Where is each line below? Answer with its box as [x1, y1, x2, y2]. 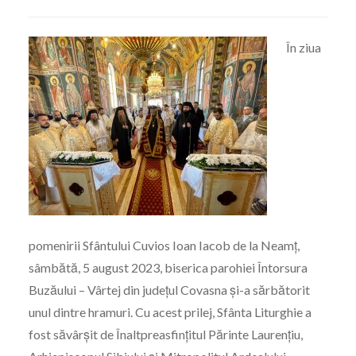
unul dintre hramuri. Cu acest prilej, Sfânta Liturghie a [28, 304, 311, 320]
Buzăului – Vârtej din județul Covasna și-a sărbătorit [28, 282, 310, 298]
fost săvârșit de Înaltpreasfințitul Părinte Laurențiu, [28, 327, 303, 342]
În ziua [285, 40, 321, 56]
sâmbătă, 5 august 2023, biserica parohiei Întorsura [28, 260, 308, 276]
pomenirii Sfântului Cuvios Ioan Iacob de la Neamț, [28, 238, 300, 253]
